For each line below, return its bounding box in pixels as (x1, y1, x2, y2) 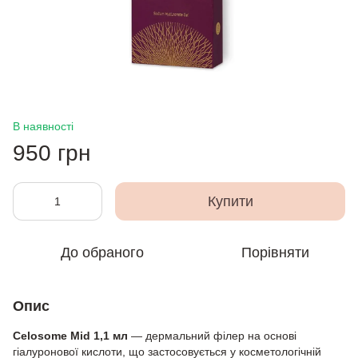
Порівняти (241, 244, 309, 261)
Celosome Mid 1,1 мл (13, 328, 131, 342)
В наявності (13, 119, 74, 133)
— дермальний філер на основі (131, 328, 296, 342)
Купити (207, 193, 253, 209)
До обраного (61, 244, 144, 261)
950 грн (13, 140, 90, 165)
